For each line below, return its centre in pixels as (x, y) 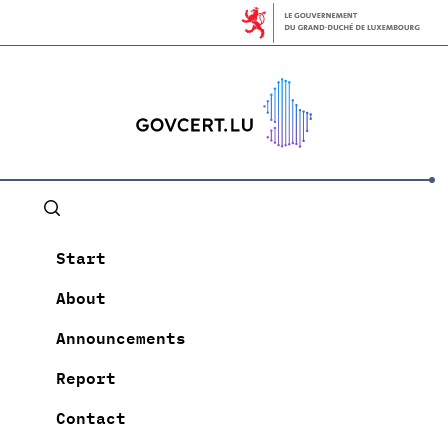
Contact (91, 416)
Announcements (121, 336)
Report (86, 376)
